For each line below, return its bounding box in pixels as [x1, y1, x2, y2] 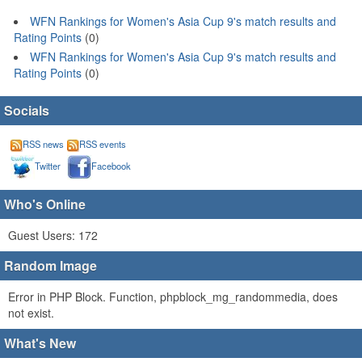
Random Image [4, 255, 97, 275]
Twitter [35, 158, 61, 172]
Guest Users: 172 [8, 226, 98, 243]
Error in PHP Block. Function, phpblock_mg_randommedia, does [8, 288, 338, 305]
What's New [4, 333, 76, 352]
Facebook [91, 158, 131, 172]
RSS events [79, 137, 126, 150]
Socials [4, 100, 49, 120]
